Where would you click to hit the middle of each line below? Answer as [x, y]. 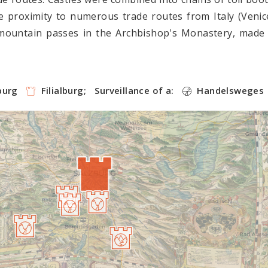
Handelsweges [229, 90]
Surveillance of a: [134, 90]
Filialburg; [62, 90]
